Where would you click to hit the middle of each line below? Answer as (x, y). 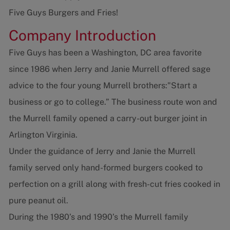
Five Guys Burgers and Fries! (63, 13)
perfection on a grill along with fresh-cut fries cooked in (114, 184)
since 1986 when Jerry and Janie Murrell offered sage (109, 69)
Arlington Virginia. (43, 135)
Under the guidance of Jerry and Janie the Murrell (102, 151)
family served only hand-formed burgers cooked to (106, 168)
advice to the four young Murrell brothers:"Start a (103, 86)
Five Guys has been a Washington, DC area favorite (105, 53)
